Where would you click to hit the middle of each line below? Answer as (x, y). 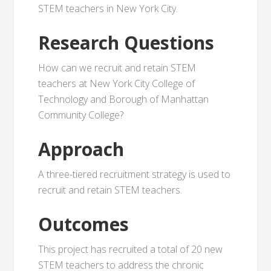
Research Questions (126, 43)
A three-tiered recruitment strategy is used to (135, 174)
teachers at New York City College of (117, 83)
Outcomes (84, 224)
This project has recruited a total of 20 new (131, 249)
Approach (81, 149)
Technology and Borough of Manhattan (124, 99)
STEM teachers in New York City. (108, 8)
